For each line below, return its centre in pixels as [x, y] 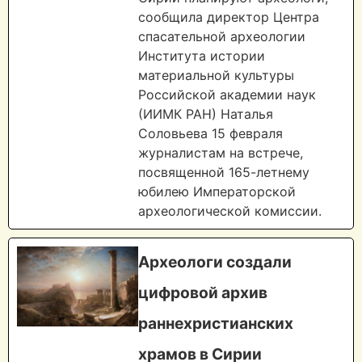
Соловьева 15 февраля [210, 134]
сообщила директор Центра [229, 17]
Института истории [202, 56]
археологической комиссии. [230, 211]
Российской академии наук [227, 95]
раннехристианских [216, 324]
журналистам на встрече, [221, 153]
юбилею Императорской [217, 192]
